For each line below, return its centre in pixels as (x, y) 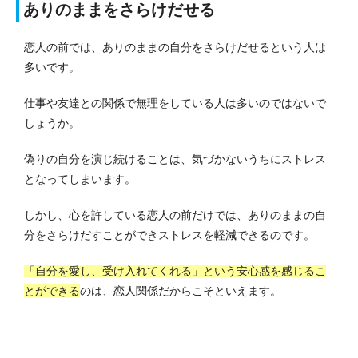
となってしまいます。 (80, 179)
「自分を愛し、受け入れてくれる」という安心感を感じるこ (175, 270)
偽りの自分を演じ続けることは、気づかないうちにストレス (175, 159)
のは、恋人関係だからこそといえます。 (181, 290)
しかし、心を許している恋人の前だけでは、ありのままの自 (175, 215)
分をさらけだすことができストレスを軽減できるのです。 (169, 235)
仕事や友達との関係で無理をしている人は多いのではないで (175, 103)
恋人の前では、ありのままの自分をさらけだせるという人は (175, 47)
